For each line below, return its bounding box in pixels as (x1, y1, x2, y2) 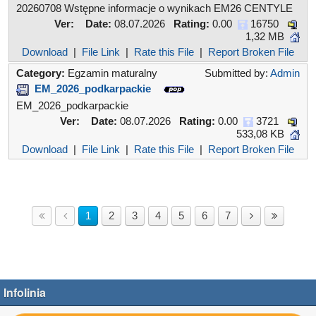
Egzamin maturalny (68, 67, 157, 79)
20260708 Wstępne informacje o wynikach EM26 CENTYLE (16, 2, 293, 14)
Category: (16, 67, 68, 79)
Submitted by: (205, 67, 270, 79)
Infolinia (4, 284, 46, 300)
